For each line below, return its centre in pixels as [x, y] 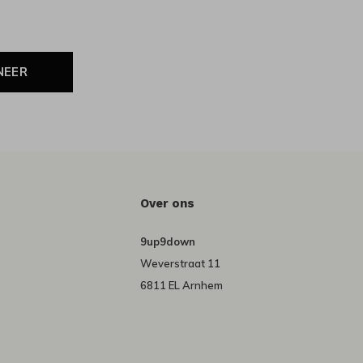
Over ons [167, 204]
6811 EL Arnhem [181, 286]
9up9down [167, 242]
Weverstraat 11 [180, 264]
